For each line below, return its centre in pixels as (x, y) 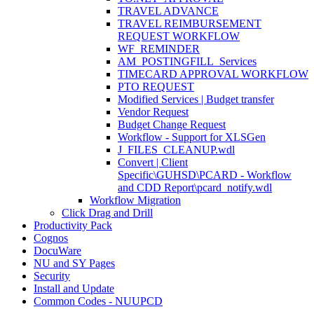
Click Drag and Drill (107, 213)
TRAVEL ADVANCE (168, 11)
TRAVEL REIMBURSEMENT (190, 23)
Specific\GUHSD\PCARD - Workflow (205, 175)
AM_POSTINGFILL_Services (187, 61)
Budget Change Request (172, 124)
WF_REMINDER (159, 49)
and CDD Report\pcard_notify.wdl (195, 187)
